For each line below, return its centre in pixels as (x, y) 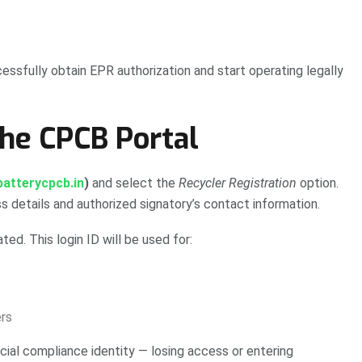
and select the (134, 183)
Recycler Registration (238, 183)
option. (318, 183)
